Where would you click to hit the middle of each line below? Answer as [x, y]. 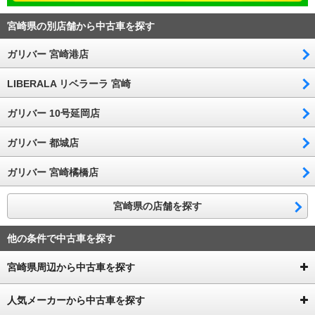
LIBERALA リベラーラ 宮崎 [69, 84]
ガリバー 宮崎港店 [48, 54]
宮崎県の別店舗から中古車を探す [81, 26]
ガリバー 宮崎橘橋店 [53, 173]
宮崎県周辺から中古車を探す [71, 268]
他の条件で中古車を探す [61, 239]
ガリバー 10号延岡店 [53, 114]
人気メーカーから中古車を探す [76, 301]
